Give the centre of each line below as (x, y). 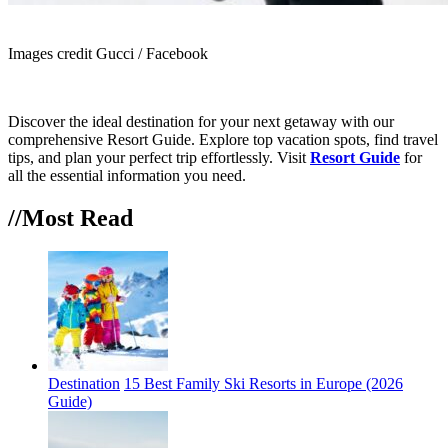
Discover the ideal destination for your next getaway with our (201, 121)
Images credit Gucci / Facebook (108, 53)
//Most (44, 217)
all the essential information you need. (127, 175)
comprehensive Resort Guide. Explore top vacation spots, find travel (223, 139)
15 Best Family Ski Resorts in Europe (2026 (263, 384)
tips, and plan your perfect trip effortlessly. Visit (159, 157)
